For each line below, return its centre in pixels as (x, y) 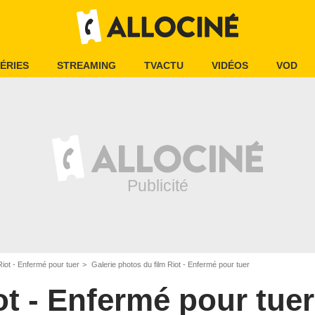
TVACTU (164, 65)
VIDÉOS (230, 65)
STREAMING (86, 65)
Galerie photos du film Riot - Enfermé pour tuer (169, 264)
